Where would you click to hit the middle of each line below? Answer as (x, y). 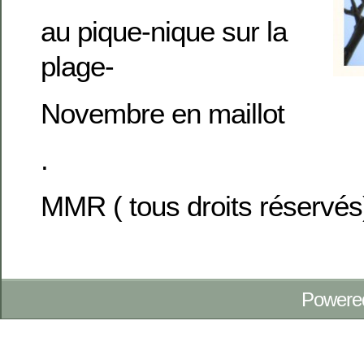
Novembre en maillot (162, 113)
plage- (77, 67)
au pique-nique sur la (164, 32)
